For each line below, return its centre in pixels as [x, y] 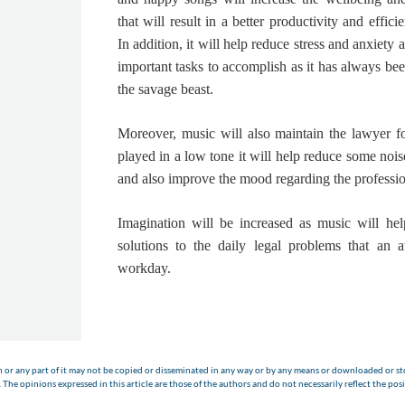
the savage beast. [165, 89]
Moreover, [149, 134]
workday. [144, 268]
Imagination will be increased [205, 223]
